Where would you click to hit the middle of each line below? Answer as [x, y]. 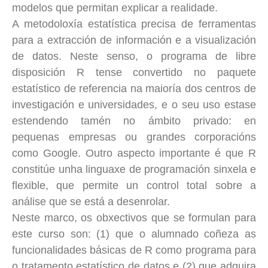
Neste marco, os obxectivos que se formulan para [134, 217]
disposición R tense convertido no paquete [134, 72]
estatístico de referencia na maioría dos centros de [134, 88]
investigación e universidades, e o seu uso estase [134, 104]
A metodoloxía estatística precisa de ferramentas [134, 24]
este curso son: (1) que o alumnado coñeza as [134, 234]
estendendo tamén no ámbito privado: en [134, 121]
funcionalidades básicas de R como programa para [134, 250]
